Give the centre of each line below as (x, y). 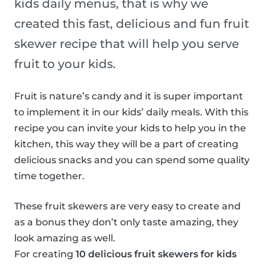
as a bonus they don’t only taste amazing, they (126, 222)
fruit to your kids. (65, 64)
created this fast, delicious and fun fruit (132, 24)
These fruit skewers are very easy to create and (127, 206)
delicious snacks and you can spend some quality (132, 160)
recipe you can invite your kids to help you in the (130, 128)
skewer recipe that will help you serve (127, 44)
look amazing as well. (65, 238)
